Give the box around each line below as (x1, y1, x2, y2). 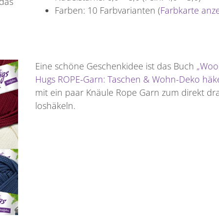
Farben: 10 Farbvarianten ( (55, 4, 161, 17)
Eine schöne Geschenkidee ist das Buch (35, 60, 197, 72)
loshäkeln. (35, 100, 76, 112)
